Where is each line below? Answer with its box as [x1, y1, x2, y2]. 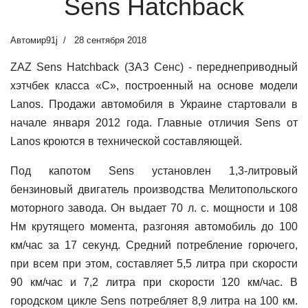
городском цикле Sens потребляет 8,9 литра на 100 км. [10, 295, 298, 307]
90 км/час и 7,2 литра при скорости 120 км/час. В [10, 276, 298, 288]
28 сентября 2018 [74, 35, 146, 45]
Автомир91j [10, 35, 58, 45]
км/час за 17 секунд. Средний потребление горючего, [10, 239, 298, 251]
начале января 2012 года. [10, 117, 158, 129]
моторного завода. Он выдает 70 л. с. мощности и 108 [10, 202, 298, 214]
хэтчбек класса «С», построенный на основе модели [10, 80, 298, 91]
